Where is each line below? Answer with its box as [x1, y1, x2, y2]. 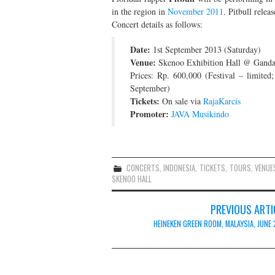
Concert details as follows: [112, 18, 203, 30]
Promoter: [130, 107, 169, 120]
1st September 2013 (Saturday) [150, 43, 261, 55]
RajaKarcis [203, 95, 241, 107]
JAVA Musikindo [171, 107, 229, 120]
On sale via [160, 95, 203, 107]
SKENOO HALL [112, 172, 152, 185]
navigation [111, 215, 171, 239]
